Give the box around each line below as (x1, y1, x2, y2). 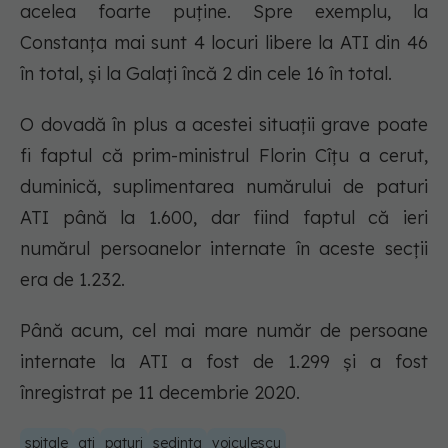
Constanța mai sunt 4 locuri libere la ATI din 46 (20, 31, 428, 55)
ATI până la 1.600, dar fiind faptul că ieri (20, 206, 428, 230)
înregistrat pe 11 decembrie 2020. (20, 381, 300, 405)
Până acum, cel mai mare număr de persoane (20, 319, 428, 343)
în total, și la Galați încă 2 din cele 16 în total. (20, 62, 392, 86)
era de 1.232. (20, 268, 130, 292)
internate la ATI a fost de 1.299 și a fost (20, 350, 428, 374)
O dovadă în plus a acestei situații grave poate (20, 113, 428, 137)
